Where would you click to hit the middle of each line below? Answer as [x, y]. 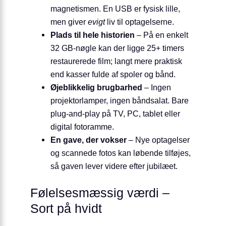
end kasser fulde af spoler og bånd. [113, 74]
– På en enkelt [161, 35]
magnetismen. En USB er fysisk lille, [115, 9]
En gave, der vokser [89, 140]
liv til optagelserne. [139, 22]
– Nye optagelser [158, 140]
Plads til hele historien [93, 35]
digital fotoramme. [82, 127]
